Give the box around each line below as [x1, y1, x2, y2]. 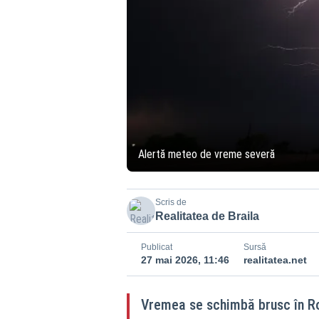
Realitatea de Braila [155, 209, 259, 222]
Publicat [140, 241, 172, 252]
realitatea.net [243, 253, 307, 266]
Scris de [155, 197, 187, 207]
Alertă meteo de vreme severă [137, 147, 275, 161]
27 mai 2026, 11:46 [140, 253, 229, 266]
